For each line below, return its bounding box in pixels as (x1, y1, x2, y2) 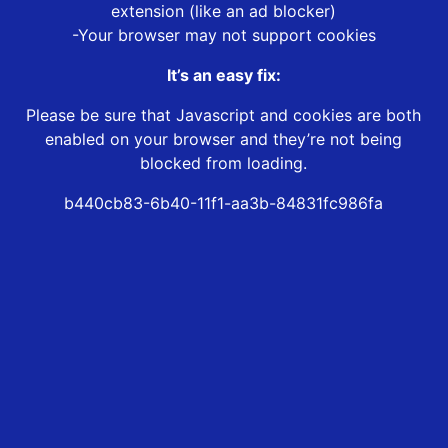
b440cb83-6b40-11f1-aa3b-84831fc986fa (64, 193, 384, 214)
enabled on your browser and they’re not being (45, 129, 403, 150)
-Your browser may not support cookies (71, 25, 376, 46)
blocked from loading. (140, 153, 308, 174)
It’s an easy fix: (166, 65, 281, 86)
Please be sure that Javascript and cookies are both (26, 105, 422, 126)
